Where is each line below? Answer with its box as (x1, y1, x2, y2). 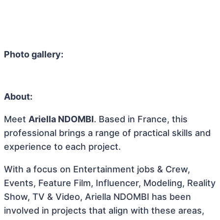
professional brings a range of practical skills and (4, 128, 211, 138)
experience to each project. (4, 141, 121, 152)
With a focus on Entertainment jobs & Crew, (4, 164, 190, 174)
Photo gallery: (4, 49, 63, 59)
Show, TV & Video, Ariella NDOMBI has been (4, 192, 191, 202)
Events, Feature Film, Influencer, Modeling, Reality (4, 178, 216, 188)
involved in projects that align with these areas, (4, 205, 204, 216)
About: (4, 91, 32, 102)
